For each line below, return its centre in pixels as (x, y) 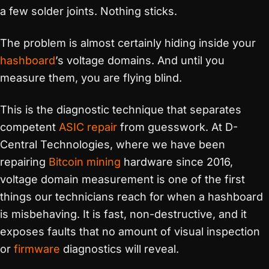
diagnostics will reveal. (119, 249)
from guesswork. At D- (177, 127)
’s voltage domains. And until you (140, 60)
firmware (37, 249)
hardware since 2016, (177, 162)
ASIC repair (88, 127)
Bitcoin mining (85, 162)
